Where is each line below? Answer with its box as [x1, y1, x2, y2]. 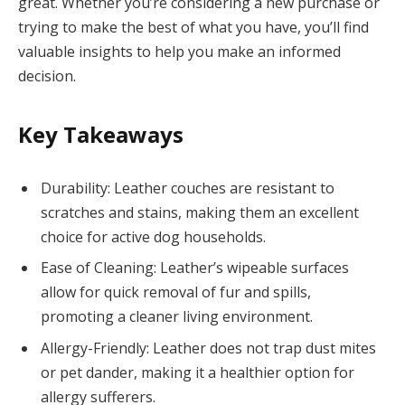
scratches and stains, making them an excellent [41, 202, 359, 223]
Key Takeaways [18, 118, 184, 149]
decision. [18, 66, 76, 87]
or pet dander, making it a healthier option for [41, 362, 354, 382]
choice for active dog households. [41, 227, 266, 248]
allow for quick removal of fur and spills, [41, 282, 311, 303]
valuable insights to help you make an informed [18, 42, 341, 62]
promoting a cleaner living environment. [41, 306, 313, 327]
